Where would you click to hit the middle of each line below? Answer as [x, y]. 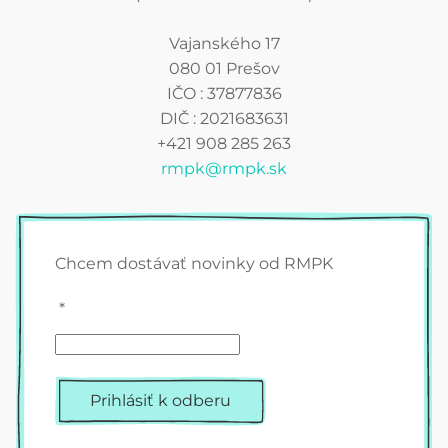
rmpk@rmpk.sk [224, 169]
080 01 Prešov [224, 69]
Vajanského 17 [224, 44]
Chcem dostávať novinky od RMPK [194, 264]
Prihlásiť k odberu [160, 401]
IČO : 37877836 [224, 94]
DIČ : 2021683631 [224, 119]
